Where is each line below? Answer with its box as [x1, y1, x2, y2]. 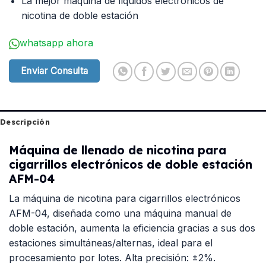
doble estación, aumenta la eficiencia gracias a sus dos [9, 222, 255, 235]
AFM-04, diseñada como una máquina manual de [9, 207, 232, 220]
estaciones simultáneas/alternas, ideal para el [9, 237, 213, 249]
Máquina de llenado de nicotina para [9, 142, 226, 157]
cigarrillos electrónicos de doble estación [9, 157, 252, 172]
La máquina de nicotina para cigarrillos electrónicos [9, 192, 240, 205]
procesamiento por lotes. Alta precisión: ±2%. [9, 252, 216, 264]
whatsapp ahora [20, 37, 93, 49]
